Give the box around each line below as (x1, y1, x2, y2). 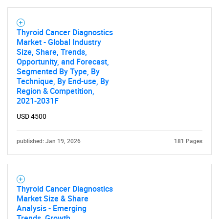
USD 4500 (17, 112, 46, 120)
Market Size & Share (17, 193, 88, 204)
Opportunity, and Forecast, (17, 56, 109, 67)
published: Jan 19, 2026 (17, 138, 81, 145)
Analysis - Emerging (17, 203, 87, 214)
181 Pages (174, 138, 202, 145)
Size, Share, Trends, (17, 46, 87, 57)
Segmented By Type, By (17, 66, 100, 77)
